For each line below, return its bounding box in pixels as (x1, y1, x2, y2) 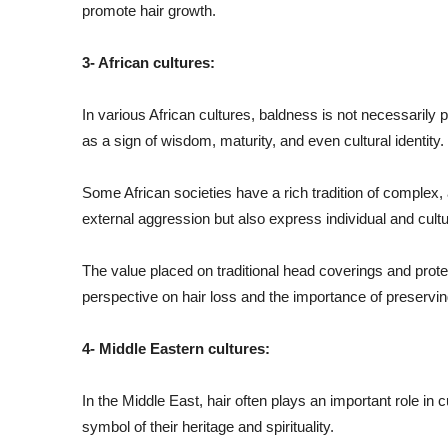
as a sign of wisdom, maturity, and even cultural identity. (82, 132, 444, 149)
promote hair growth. (82, 2, 216, 19)
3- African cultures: (82, 54, 215, 71)
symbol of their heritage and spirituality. (82, 418, 334, 435)
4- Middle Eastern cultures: (82, 340, 270, 357)
